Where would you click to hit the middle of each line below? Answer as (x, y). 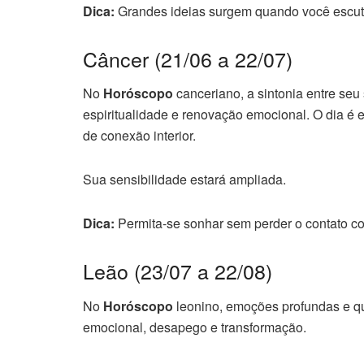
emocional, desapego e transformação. (195, 327)
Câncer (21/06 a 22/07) (188, 58)
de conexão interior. (139, 135)
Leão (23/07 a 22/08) (178, 271)
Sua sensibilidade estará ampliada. (184, 179)
